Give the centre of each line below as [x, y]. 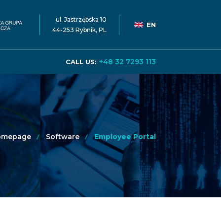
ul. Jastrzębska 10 [81, 19]
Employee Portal [125, 137]
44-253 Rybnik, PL [79, 30]
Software [63, 137]
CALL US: [81, 62]
